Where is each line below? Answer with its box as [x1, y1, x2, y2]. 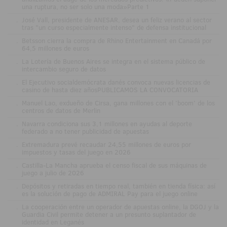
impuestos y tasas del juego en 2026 [21, 147, 131, 157]
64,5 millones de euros [21, 44, 89, 53]
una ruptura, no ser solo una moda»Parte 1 [21, 2, 149, 12]
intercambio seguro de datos [21, 64, 106, 74]
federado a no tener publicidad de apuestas [21, 127, 149, 136]
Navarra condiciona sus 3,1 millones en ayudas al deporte [21, 119, 192, 129]
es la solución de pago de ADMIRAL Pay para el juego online [21, 189, 198, 199]
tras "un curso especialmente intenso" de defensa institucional [21, 23, 206, 32]
